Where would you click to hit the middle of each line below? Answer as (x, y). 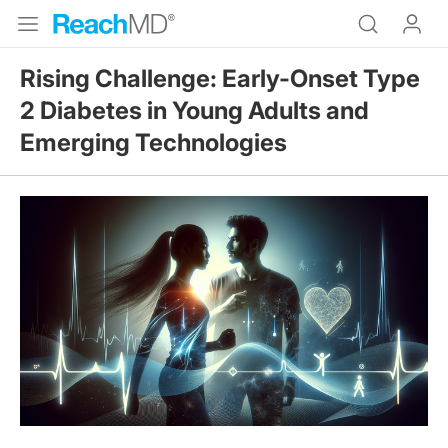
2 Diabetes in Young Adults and (194, 110)
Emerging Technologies (153, 142)
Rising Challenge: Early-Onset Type (220, 78)
